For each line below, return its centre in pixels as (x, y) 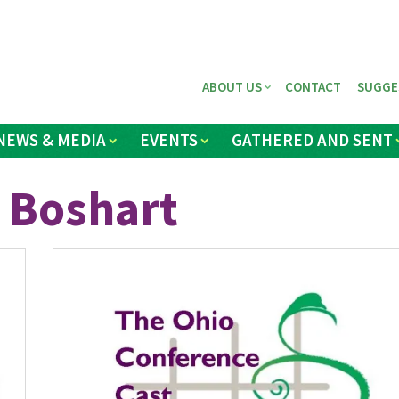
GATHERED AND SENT (313, 140)
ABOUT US (232, 86)
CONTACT (313, 86)
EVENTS (168, 140)
